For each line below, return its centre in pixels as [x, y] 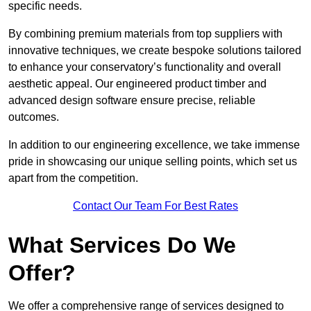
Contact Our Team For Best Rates [155, 206]
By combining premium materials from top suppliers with [145, 34]
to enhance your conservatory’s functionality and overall [145, 67]
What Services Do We [122, 245]
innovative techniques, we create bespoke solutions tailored [155, 51]
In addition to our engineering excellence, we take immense [154, 145]
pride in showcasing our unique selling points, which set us [153, 162]
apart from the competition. [75, 178]
